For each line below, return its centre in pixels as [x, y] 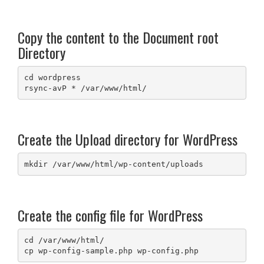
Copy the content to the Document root [118, 37]
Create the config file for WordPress [110, 215]
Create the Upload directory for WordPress [128, 139]
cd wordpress [52, 77]
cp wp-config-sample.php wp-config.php [111, 250]
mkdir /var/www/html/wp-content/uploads [113, 164]
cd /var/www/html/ [64, 240]
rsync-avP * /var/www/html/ [85, 88]
